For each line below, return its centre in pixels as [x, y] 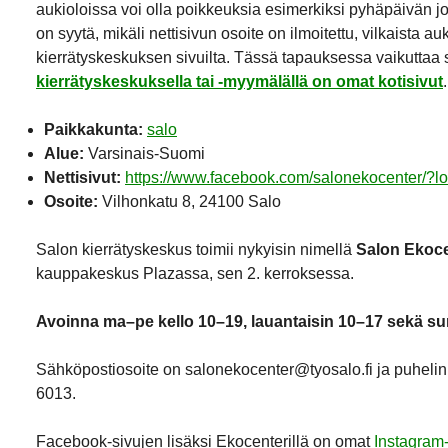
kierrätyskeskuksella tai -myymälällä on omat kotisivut [239, 81]
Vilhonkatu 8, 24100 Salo [189, 201]
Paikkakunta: [93, 129]
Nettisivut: [82, 177]
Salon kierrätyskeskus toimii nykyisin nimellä [196, 249]
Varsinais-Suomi [144, 153]
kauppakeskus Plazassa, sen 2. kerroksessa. [195, 273]
